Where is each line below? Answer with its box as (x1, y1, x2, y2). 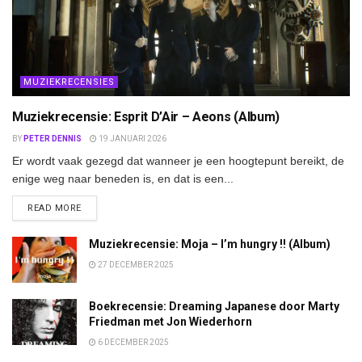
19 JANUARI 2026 (97, 133, 166, 143)
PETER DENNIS (23, 133, 82, 143)
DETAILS (80, 201, 120, 213)
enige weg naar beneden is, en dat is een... (12, 171, 234, 185)
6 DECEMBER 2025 (96, 338, 169, 347)
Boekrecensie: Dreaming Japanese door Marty (89, 300, 339, 314)
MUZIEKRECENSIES (23, 76, 115, 87)
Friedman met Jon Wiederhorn (89, 315, 252, 329)
